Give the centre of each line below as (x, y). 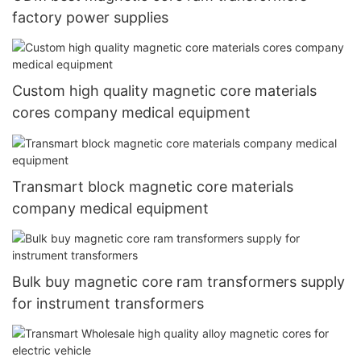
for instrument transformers (108, 303)
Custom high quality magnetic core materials (164, 91)
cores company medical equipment (131, 113)
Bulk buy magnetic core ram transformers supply (178, 281)
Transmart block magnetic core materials (153, 186)
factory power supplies (90, 17)
